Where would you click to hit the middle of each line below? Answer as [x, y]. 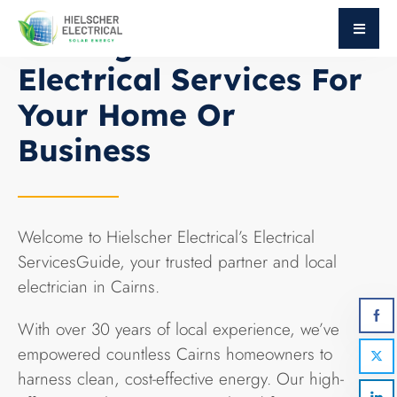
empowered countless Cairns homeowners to [175, 354]
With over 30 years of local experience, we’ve [179, 329]
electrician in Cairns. [89, 287]
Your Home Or [126, 115]
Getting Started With [179, 44]
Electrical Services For [190, 79]
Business [84, 150]
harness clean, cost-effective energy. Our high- [181, 379]
